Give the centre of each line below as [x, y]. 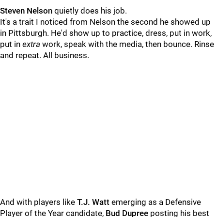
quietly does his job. [91, 11]
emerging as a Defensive [156, 202]
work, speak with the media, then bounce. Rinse [128, 44]
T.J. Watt [94, 202]
